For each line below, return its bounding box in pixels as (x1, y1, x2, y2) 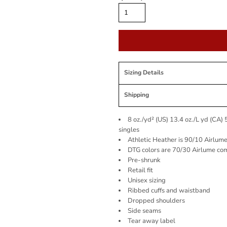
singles (119, 125, 139, 134)
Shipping (124, 91, 149, 99)
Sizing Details (124, 68, 164, 77)
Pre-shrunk (128, 156, 161, 165)
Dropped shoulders (128, 196, 185, 205)
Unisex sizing (128, 176, 166, 185)
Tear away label (128, 216, 175, 225)
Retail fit (128, 166, 153, 175)
